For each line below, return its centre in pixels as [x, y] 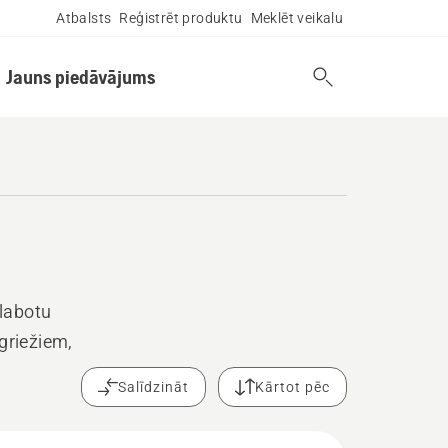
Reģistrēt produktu [181, 18]
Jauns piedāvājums [80, 76]
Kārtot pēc [293, 387]
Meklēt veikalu [297, 18]
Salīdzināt [154, 387]
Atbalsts [84, 18]
